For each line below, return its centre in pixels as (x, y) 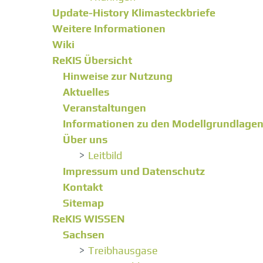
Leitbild (105, 156)
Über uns (85, 140)
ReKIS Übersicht (92, 60)
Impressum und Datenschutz (134, 171)
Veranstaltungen (104, 108)
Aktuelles (86, 92)
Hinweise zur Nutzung (118, 76)
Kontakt (83, 187)
